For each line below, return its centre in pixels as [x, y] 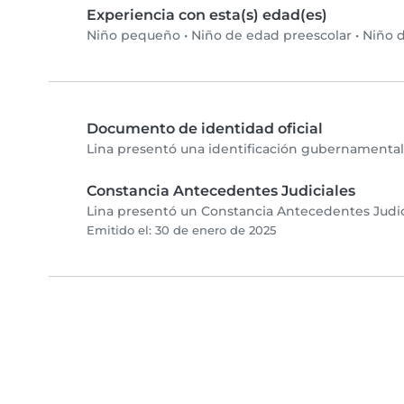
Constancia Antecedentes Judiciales [221, 191]
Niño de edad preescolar [271, 36]
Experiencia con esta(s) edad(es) [207, 15]
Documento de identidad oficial [205, 129]
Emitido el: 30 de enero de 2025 [181, 231]
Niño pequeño [133, 36]
